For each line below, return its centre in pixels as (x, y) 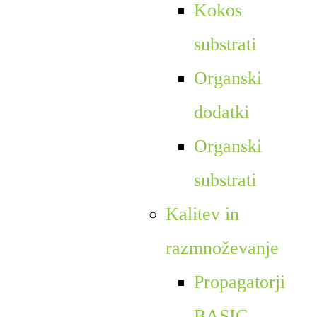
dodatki (221, 112)
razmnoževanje (222, 248)
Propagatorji (239, 282)
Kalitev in (202, 214)
